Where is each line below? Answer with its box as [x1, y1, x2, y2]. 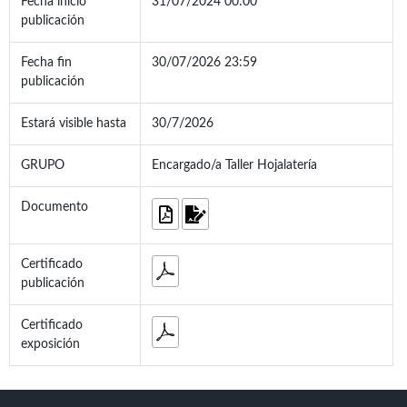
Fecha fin [21, 56, 72, 70]
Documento [21, 201, 88, 214]
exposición [21, 338, 80, 352]
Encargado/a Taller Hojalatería [152, 159, 317, 173]
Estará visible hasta [21, 117, 126, 131]
